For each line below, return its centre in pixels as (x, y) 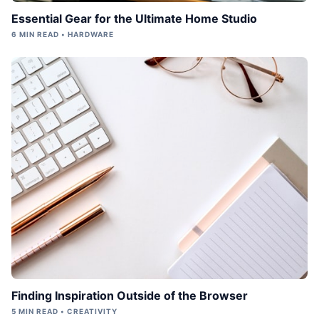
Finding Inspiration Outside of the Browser (130, 295)
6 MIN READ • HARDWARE (63, 34)
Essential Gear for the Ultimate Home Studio (134, 18)
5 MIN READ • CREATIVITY (64, 311)
